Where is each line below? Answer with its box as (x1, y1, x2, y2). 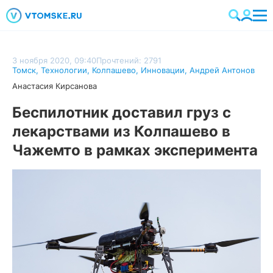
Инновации (141, 65, 185, 75)
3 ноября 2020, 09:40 (12, 55, 96, 65)
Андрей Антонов (190, 65, 255, 75)
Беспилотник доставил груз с (12, 104, 231, 121)
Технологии (41, 65, 87, 75)
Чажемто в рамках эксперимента (12, 141, 258, 159)
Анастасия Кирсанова (12, 81, 97, 91)
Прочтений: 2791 (96, 55, 161, 65)
